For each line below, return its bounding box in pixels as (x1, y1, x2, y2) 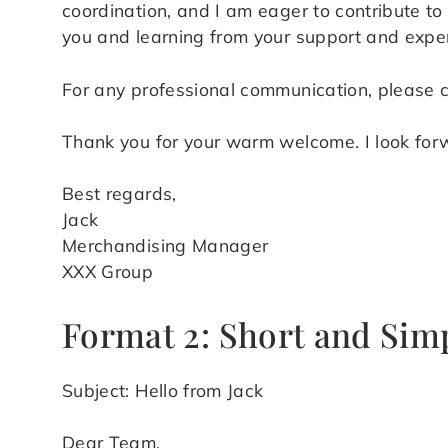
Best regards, (62, 182, 177, 205)
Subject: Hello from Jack (62, 378, 264, 401)
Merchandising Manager (62, 234, 269, 257)
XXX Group (62, 260, 154, 283)
